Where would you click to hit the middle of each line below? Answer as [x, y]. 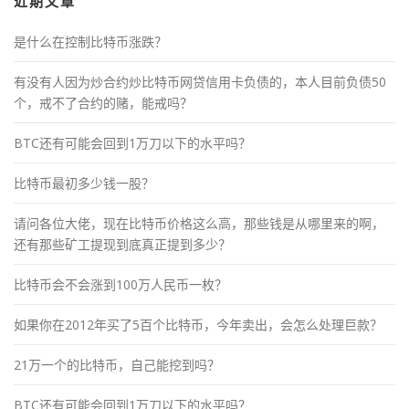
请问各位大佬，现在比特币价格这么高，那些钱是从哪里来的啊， [199, 224]
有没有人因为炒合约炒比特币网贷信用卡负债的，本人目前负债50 [200, 82]
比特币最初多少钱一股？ [84, 184]
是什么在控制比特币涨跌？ [90, 42]
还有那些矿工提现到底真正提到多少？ [122, 245]
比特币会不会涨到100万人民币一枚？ [121, 285]
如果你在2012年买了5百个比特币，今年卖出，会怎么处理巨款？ [198, 325]
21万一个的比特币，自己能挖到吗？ [117, 365]
